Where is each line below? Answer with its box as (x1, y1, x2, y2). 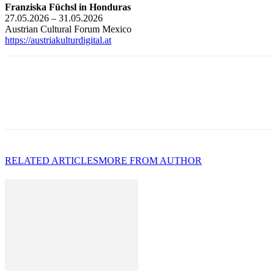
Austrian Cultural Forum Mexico (5, 23, 131, 34)
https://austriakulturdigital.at (5, 34, 111, 45)
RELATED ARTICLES (5, 155, 98, 166)
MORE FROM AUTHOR (98, 155, 202, 166)
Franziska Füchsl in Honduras (5, 1, 131, 12)
